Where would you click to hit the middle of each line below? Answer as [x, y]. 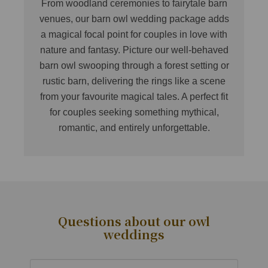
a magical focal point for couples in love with [134, 35]
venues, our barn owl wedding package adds [134, 19]
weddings [134, 234]
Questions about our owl [134, 221]
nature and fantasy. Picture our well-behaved [134, 50]
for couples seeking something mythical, [134, 112]
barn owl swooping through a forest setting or [134, 66]
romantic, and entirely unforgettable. [134, 128]
